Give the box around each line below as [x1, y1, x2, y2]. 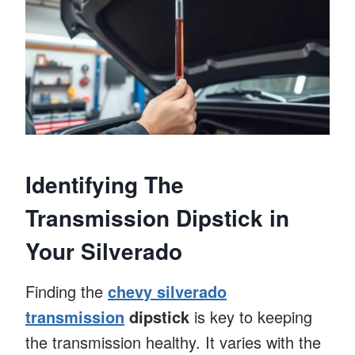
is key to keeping [189, 304, 312, 328]
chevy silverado [108, 279, 227, 303]
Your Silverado [25, 234, 182, 267]
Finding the [25, 279, 108, 303]
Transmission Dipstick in [25, 200, 289, 234]
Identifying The [25, 167, 184, 200]
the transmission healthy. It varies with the [25, 330, 321, 353]
